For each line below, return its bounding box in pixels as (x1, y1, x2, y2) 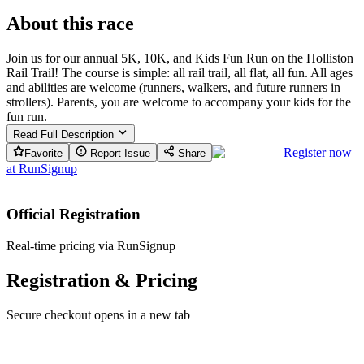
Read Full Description (13, 128, 117, 141)
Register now (284, 145, 352, 159)
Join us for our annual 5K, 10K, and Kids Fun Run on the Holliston (6, 50, 353, 65)
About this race (6, 12, 134, 34)
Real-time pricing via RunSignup (6, 238, 175, 253)
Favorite (24, 146, 63, 159)
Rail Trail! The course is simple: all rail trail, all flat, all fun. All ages (6, 65, 353, 80)
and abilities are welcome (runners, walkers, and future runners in (6, 80, 340, 94)
